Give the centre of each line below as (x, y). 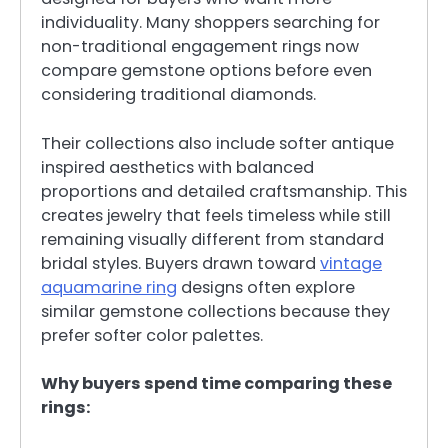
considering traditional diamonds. (178, 95)
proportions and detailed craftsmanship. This (224, 191)
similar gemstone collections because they (215, 311)
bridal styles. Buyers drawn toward (180, 263)
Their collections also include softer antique (217, 143)
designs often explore (266, 287)
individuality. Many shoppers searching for (210, 23)
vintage (351, 263)
